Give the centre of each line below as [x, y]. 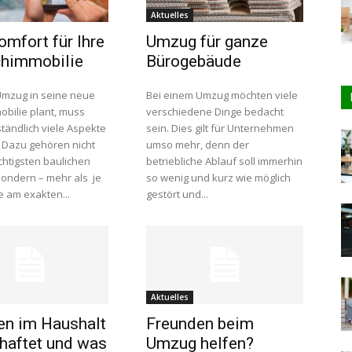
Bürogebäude [194, 61]
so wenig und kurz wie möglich [218, 178]
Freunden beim [200, 324]
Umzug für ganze [207, 42]
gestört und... [177, 194]
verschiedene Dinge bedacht [215, 112]
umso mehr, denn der [198, 145]
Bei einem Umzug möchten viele [222, 95]
